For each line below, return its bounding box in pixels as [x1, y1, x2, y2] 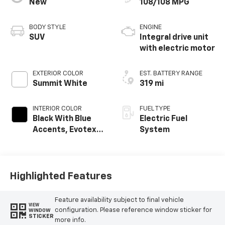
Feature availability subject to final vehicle [54, 197, 184, 204]
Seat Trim [32, 137, 70, 146]
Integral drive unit [140, 34, 208, 42]
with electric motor [140, 45, 215, 53]
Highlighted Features [9, 171, 112, 181]
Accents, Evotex [32, 126, 96, 135]
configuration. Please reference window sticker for [54, 207, 212, 214]
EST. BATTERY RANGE [140, 70, 202, 77]
